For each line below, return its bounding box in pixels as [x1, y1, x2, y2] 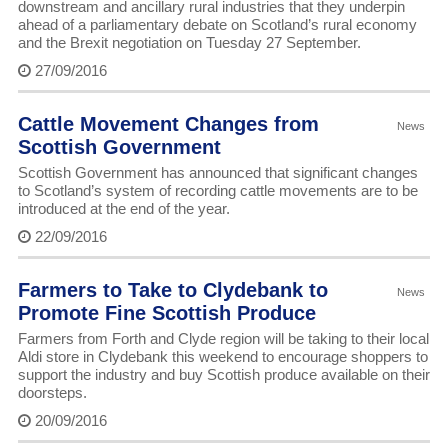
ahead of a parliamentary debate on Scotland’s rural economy [17, 16, 417, 34]
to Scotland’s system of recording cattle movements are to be [17, 182, 418, 200]
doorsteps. [17, 384, 87, 402]
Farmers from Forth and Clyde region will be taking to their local [17, 330, 429, 348]
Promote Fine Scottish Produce [17, 302, 316, 325]
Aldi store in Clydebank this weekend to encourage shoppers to [17, 348, 428, 366]
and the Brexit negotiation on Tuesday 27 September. [17, 34, 361, 52]
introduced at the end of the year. [17, 200, 230, 218]
